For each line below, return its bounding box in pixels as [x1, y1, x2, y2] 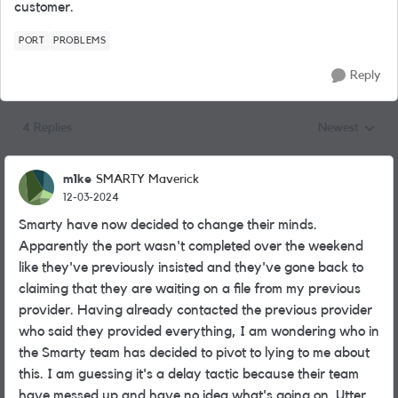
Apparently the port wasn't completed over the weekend [19, 239, 363, 253]
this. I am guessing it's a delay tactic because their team [19, 367, 359, 381]
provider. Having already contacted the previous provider [19, 303, 372, 317]
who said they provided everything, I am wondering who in [19, 324, 379, 338]
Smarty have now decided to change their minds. [19, 218, 317, 232]
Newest [318, 122, 359, 134]
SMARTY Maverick [96, 173, 199, 186]
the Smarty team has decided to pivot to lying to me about [19, 346, 370, 360]
